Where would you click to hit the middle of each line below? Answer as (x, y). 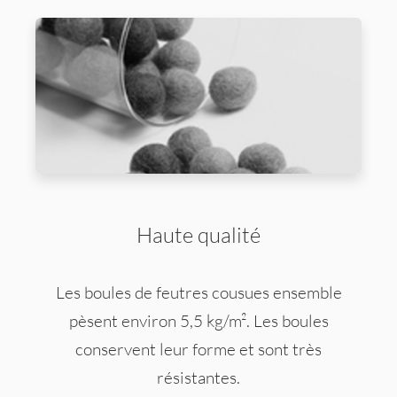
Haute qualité (198, 234)
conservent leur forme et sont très (198, 350)
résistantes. (198, 378)
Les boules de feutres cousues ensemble (198, 293)
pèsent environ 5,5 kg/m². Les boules (198, 321)
